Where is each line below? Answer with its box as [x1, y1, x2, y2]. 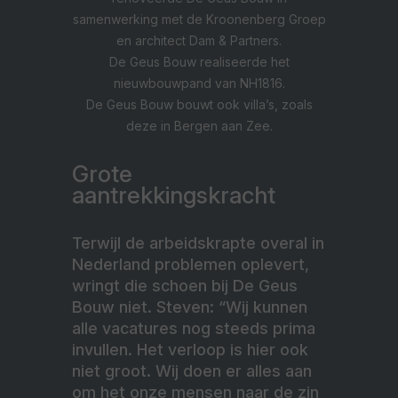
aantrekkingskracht [72, 181, 275, 210]
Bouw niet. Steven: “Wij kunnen [72, 298, 307, 317]
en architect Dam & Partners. [116, 33, 282, 49]
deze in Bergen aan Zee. [125, 118, 273, 134]
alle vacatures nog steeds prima [72, 319, 315, 338]
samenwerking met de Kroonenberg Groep [72, 12, 326, 28]
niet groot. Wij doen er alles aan [72, 362, 312, 381]
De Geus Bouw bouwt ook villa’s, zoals [85, 97, 313, 113]
